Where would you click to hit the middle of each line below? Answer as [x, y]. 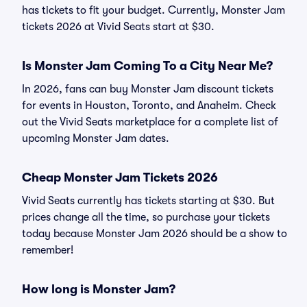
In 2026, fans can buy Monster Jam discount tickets [148, 89]
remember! [48, 250]
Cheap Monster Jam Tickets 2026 [120, 177]
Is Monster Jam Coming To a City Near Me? [147, 66]
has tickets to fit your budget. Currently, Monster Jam [153, 10]
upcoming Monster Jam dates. [96, 138]
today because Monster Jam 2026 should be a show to [155, 234]
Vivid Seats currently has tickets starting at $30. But [148, 201]
